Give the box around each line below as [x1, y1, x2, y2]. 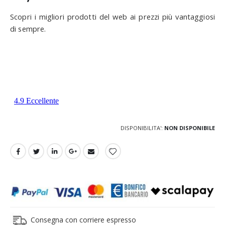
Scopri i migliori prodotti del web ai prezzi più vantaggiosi [10, 12, 215, 22]
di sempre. [10, 24, 46, 34]
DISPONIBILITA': [121, 124, 163, 132]
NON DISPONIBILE [164, 124, 215, 132]
